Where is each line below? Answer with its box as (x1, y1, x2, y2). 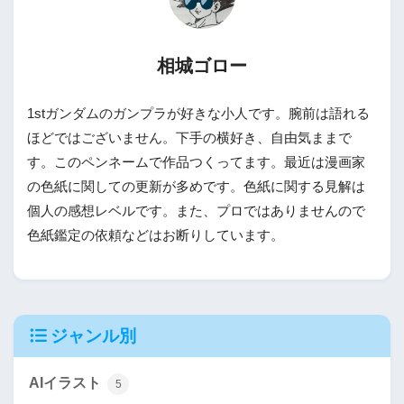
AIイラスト (29, 374, 105, 390)
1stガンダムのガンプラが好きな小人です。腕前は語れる (27, 106, 370, 121)
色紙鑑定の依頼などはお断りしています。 (27, 227, 284, 243)
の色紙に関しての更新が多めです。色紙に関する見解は (27, 179, 365, 194)
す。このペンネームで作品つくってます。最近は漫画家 (27, 154, 365, 170)
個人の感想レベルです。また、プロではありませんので (27, 203, 365, 218)
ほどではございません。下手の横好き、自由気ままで (27, 130, 352, 145)
